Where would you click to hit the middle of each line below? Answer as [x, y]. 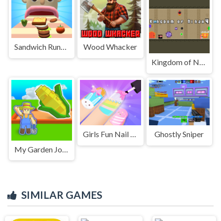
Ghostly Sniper [179, 134]
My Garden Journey [65, 149]
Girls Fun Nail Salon [133, 134]
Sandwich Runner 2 [63, 47]
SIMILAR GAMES [62, 195]
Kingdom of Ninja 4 [203, 62]
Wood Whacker [110, 47]
